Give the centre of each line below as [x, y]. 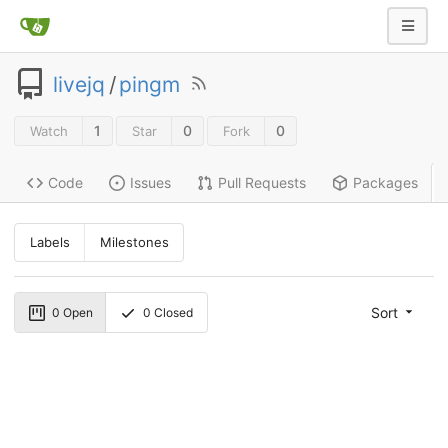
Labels [49, 242]
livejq [79, 84]
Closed [172, 312]
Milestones [134, 242]
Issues [150, 183]
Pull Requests [262, 183]
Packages [385, 183]
